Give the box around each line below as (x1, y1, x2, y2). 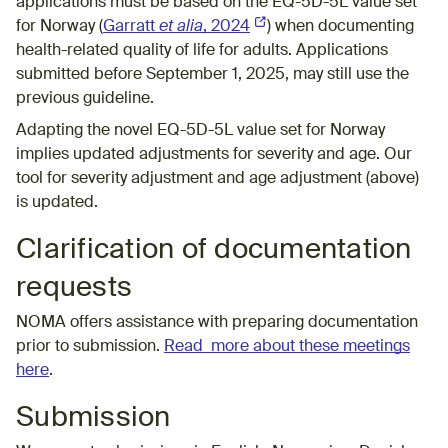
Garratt (103, 18, 159, 35)
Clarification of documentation (16, 235, 412, 264)
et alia (159, 18, 203, 35)
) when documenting (266, 18, 414, 35)
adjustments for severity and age (139, 146, 376, 163)
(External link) (250, 18, 347, 35)
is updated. (16, 194, 98, 211)
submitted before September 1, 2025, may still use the (16, 66, 409, 83)
